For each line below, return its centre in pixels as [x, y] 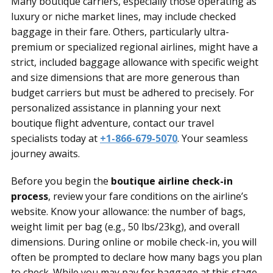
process [30, 196]
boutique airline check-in [172, 181]
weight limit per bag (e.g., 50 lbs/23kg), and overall [125, 226]
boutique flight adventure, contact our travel [112, 123]
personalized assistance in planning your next [116, 108]
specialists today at [55, 138]
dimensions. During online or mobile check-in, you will [134, 242]
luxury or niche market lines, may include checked [123, 16]
